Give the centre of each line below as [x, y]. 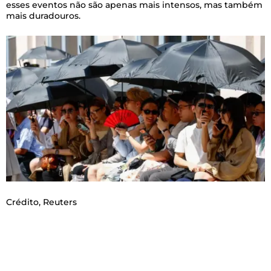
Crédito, [24, 202]
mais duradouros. [43, 15]
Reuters [60, 202]
